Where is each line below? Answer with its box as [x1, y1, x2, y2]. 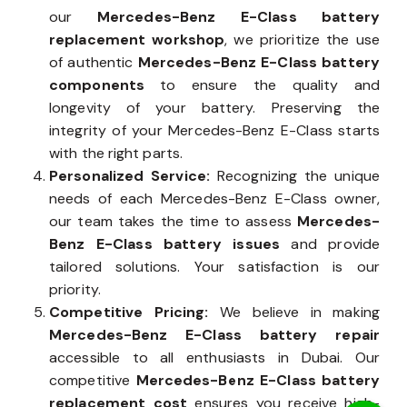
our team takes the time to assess [49, 212, 298, 232]
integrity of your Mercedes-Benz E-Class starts [49, 121, 380, 141]
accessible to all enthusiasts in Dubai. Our [49, 348, 380, 368]
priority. [49, 280, 101, 300]
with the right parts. [49, 144, 184, 164]
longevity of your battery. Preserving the [49, 98, 380, 118]
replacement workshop [49, 30, 225, 50]
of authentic [49, 53, 138, 73]
